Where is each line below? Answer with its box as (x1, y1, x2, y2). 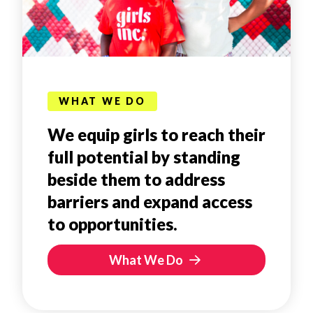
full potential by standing (48, 146, 240, 167)
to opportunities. (48, 213, 177, 234)
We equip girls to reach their (48, 124, 265, 145)
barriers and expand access (48, 191, 252, 212)
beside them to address (48, 168, 225, 189)
